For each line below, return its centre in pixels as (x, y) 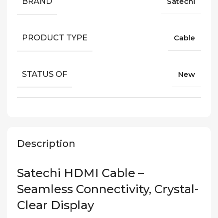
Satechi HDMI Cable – (81, 173)
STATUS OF (45, 74)
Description (46, 144)
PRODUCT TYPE (55, 37)
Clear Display (55, 205)
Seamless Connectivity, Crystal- (108, 189)
